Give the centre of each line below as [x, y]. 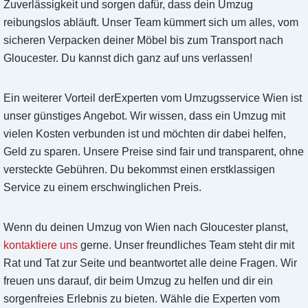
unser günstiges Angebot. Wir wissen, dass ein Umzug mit [144, 116]
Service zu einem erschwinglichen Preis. [102, 188]
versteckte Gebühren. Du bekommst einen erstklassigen [139, 170]
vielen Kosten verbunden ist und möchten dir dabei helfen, [145, 134]
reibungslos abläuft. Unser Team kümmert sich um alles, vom [151, 23]
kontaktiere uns [41, 245]
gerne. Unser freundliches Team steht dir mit [186, 245]
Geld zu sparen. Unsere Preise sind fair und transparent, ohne [154, 152]
